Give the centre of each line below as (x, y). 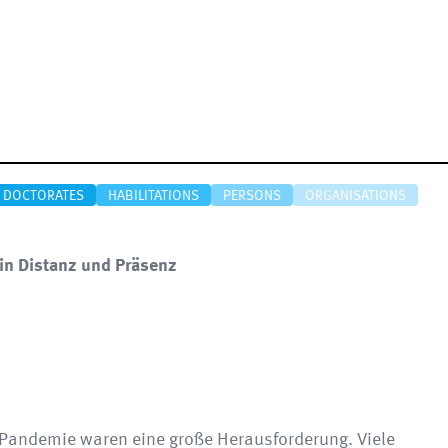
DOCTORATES (43, 196)
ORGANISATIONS (355, 196)
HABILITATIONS (153, 196)
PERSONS (252, 196)
